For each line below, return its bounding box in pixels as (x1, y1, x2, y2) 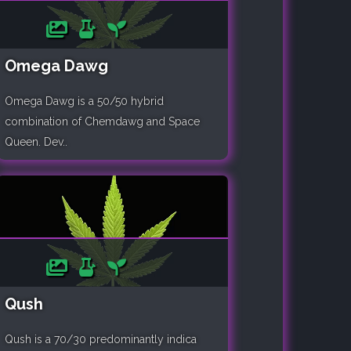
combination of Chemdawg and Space (5, 114, 200, 128)
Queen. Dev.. (5, 135, 67, 148)
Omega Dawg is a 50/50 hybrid (5, 94, 164, 107)
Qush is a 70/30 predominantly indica (5, 333, 197, 346)
